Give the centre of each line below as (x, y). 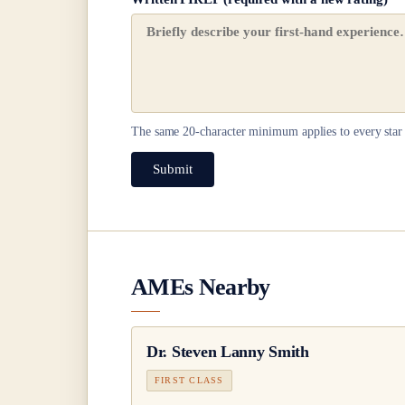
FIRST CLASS (189, 380)
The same (157, 132)
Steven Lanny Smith (240, 351)
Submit (173, 170)
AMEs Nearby (201, 287)
